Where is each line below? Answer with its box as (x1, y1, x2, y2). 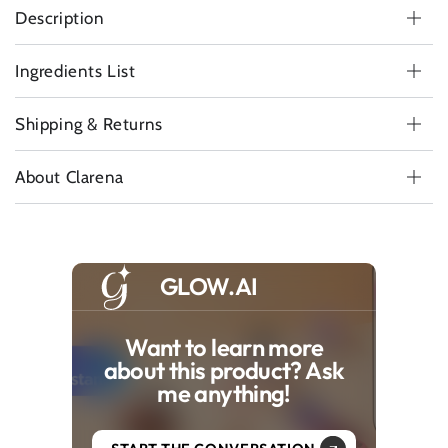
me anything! (157, 377, 291, 408)
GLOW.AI (159, 270, 258, 301)
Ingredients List (15, 61, 136, 81)
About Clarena (15, 167, 124, 187)
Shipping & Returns (15, 114, 163, 134)
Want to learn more (125, 331, 323, 362)
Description (15, 8, 105, 28)
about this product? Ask (103, 354, 345, 385)
